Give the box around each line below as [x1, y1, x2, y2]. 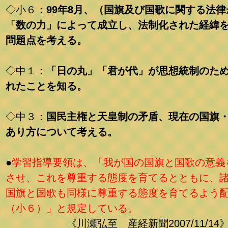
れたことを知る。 [6, 80, 87, 92]
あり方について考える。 [6, 126, 118, 137]
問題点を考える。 [6, 35, 87, 46]
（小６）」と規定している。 [6, 203, 138, 214]
